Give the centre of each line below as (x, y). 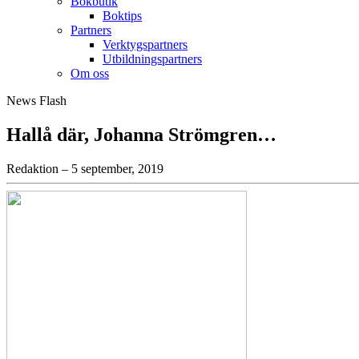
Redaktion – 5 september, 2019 (85, 169)
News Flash (36, 101)
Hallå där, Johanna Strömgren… (141, 135)
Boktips (122, 16)
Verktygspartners (145, 45)
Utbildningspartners (152, 59)
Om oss (90, 74)
